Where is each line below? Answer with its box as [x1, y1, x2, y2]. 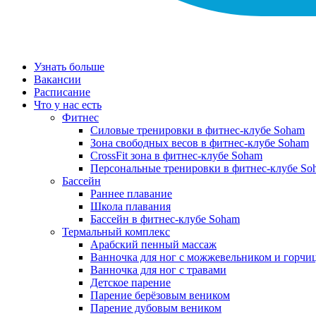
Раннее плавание [90, 188, 172, 200]
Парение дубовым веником [90, 302, 221, 314]
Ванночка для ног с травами [90, 264, 226, 276]
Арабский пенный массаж [90, 238, 217, 250]
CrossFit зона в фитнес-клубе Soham [90, 150, 262, 162]
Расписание [34, 86, 90, 98]
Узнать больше [34, 61, 104, 73]
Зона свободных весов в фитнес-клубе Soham [90, 137, 309, 149]
